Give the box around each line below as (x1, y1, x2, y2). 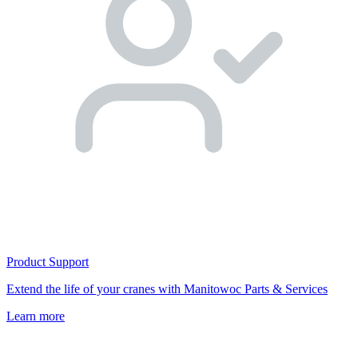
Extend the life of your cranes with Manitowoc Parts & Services (6, 282, 328, 296)
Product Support (6, 255, 89, 269)
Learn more (6, 309, 65, 324)
